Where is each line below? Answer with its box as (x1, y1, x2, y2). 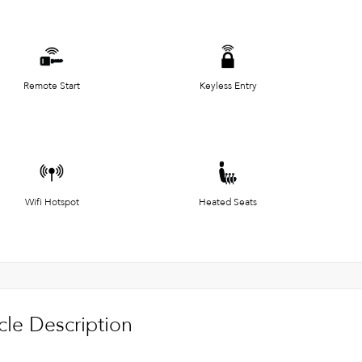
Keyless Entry (199, 78, 257, 92)
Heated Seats (199, 195, 257, 208)
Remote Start (23, 78, 80, 92)
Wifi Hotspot (24, 195, 79, 208)
